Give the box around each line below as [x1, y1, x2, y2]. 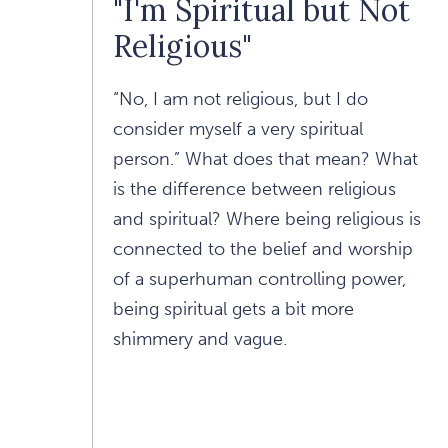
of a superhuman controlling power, [113, 267, 406, 290]
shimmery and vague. [113, 327, 287, 350]
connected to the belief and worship [113, 237, 413, 260]
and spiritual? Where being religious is [113, 207, 421, 230]
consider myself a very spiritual [113, 117, 363, 140]
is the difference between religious [113, 177, 396, 200]
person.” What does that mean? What [113, 147, 418, 170]
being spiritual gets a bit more [113, 297, 354, 320]
